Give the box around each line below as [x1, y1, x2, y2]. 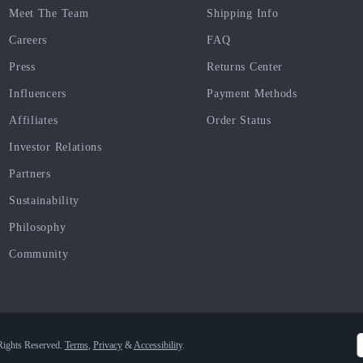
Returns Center [207, 61, 284, 74]
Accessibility [133, 339, 182, 351]
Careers [9, 34, 48, 47]
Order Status [207, 114, 271, 127]
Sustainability [9, 194, 80, 207]
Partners [9, 168, 51, 181]
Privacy [92, 339, 122, 351]
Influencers [9, 88, 66, 100]
